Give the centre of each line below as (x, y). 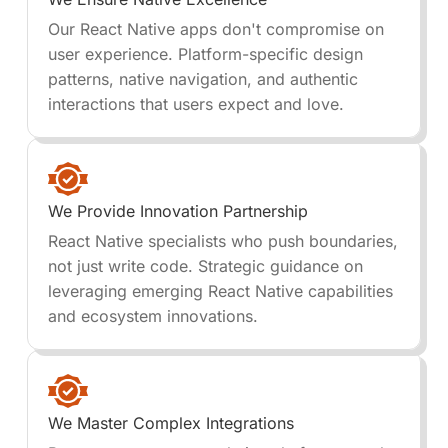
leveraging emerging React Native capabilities (220, 291)
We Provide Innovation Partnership (177, 211)
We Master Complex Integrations (170, 423)
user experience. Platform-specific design (205, 54)
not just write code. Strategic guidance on (205, 266)
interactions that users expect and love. (195, 104)
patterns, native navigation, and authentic (202, 79)
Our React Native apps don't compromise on (215, 29)
